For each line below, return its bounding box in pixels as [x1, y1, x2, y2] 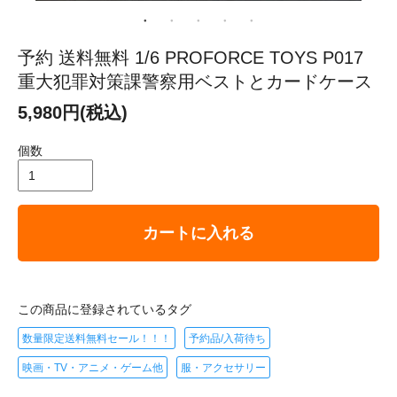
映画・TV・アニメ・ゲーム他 [22, 361, 163, 374]
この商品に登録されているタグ [18, 301, 191, 316]
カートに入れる [143, 223, 254, 242]
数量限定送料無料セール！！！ [22, 331, 171, 345]
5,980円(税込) [18, 102, 128, 122]
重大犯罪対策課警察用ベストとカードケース [18, 71, 372, 91]
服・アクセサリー [181, 361, 266, 374]
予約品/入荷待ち [189, 331, 266, 345]
